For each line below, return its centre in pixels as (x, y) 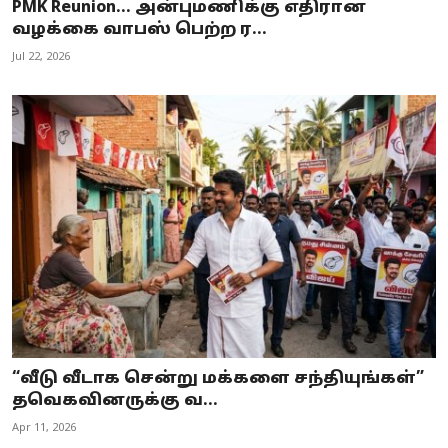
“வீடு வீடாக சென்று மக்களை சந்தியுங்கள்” (218, 378)
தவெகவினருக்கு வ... (115, 400)
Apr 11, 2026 (44, 427)
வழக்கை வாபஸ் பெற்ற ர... (139, 30)
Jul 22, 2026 (41, 57)
